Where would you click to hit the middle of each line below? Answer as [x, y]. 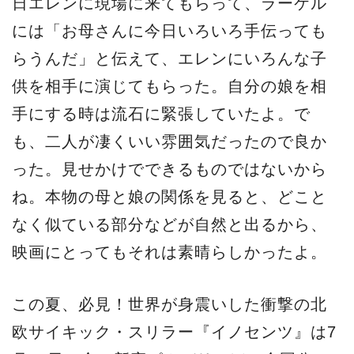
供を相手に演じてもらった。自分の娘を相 [169, 87]
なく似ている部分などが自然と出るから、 [169, 225]
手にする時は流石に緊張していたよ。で [161, 114]
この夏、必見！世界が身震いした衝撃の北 [169, 305]
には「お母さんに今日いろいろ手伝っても [169, 31]
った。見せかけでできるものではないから [169, 169]
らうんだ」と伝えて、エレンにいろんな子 [169, 59]
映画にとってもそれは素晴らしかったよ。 [169, 252]
